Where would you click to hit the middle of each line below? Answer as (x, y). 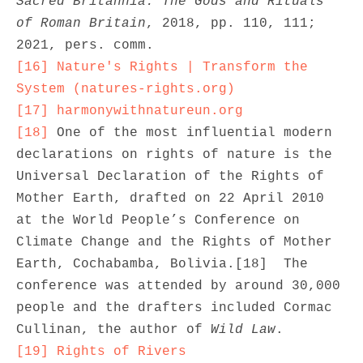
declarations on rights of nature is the (174, 155)
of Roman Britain (81, 23)
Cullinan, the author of (113, 330)
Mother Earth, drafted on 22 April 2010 (170, 199)
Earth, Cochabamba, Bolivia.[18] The (162, 264)
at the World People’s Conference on (158, 220)
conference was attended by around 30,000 (178, 286)
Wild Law (243, 330)
